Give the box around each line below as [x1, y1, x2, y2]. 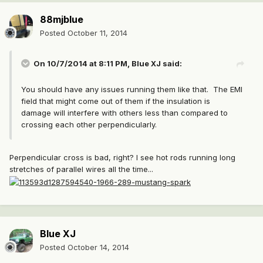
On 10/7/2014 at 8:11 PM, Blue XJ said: [33, 59, 182, 69]
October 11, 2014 [68, 28, 127, 38]
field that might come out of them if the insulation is [21, 96, 210, 106]
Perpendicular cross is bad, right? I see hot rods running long [9, 153, 235, 163]
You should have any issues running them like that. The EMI [21, 85, 242, 95]
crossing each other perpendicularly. [21, 120, 159, 130]
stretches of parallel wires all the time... [9, 164, 153, 174]
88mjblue [40, 14, 83, 26]
